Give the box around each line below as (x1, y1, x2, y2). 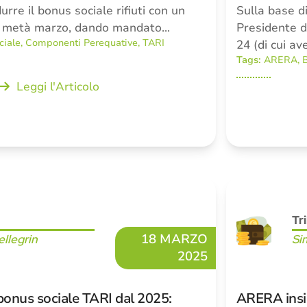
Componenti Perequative (25, 36, 138, 50)
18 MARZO (140, 230, 208, 249)
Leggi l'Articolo (16, 79, 99, 95)
